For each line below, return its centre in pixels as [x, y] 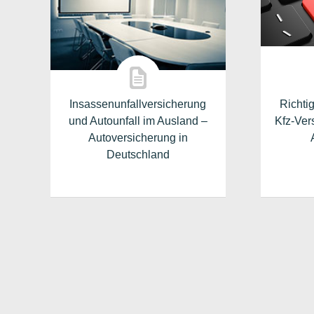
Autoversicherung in [138, 138]
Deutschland [138, 155]
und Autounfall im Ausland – [138, 121]
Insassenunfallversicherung [138, 104]
